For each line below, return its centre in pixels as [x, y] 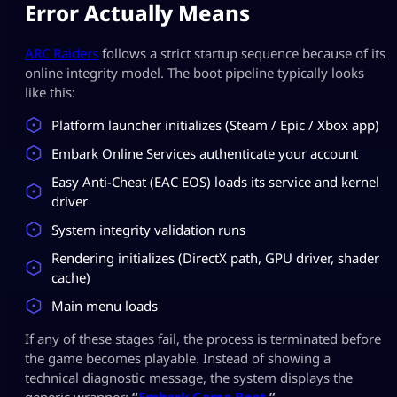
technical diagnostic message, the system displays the [189, 377]
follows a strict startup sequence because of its [242, 53]
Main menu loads [105, 305]
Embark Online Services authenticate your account [205, 153]
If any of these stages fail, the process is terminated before [203, 338]
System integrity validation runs [148, 229]
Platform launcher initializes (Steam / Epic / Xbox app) [215, 125]
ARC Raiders [62, 53]
